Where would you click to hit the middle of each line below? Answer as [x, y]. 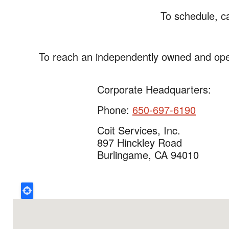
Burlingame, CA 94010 [148, 155]
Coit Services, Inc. [139, 130]
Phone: [115, 110]
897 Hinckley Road [140, 142]
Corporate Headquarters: [154, 89]
